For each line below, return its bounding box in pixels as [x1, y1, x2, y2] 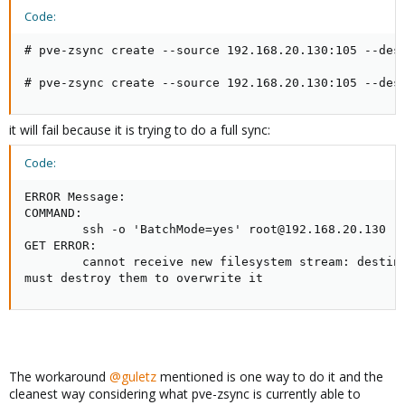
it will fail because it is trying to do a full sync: [9, 121, 270, 138]
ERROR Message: [24, 190, 126, 203]
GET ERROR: [24, 239, 97, 252]
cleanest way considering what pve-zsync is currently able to [9, 385, 361, 402]
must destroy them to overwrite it [24, 271, 263, 285]
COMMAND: [24, 206, 82, 220]
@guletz [109, 368, 156, 385]
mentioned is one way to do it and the [156, 368, 383, 385]
